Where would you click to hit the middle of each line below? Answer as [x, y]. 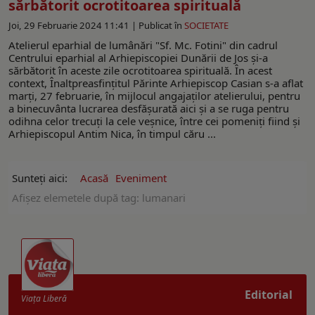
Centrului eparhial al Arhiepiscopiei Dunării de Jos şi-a [138, 57]
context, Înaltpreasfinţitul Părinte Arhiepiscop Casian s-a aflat [156, 83]
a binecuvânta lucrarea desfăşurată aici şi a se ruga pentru [149, 108]
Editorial [269, 294]
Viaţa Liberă [44, 298]
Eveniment [141, 178]
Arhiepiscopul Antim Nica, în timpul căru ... [112, 133]
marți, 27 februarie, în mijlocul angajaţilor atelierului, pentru [154, 95]
